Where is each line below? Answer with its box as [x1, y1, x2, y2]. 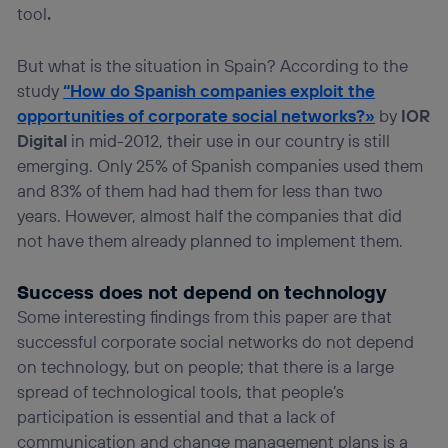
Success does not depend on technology [17, 279, 387, 304]
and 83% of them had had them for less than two [17, 179, 384, 201]
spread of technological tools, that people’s [17, 380, 345, 402]
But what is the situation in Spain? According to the [17, 54, 409, 76]
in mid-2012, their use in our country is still [67, 129, 391, 151]
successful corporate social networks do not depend [17, 330, 415, 352]
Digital [17, 129, 68, 151]
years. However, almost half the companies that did [17, 204, 403, 226]
